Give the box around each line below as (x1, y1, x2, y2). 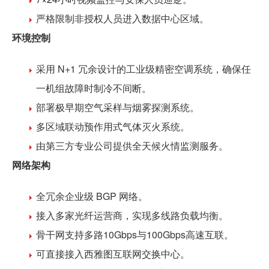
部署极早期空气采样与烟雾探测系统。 (36, 100, 199, 114)
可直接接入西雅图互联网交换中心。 (36, 246, 190, 261)
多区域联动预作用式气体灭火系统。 (36, 119, 190, 133)
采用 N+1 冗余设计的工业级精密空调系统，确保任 (36, 61, 251, 76)
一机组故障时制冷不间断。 (36, 80, 151, 95)
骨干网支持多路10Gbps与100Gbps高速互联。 (36, 227, 234, 241)
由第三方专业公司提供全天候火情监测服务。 (36, 138, 228, 153)
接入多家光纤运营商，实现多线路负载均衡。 (36, 208, 228, 222)
